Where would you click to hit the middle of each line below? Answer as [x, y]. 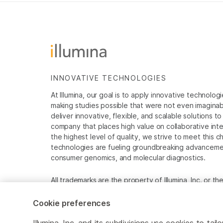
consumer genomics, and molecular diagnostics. [128, 158]
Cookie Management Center [92, 214]
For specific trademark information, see [115, 190]
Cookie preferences [72, 203]
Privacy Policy [165, 214]
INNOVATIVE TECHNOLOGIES [109, 78]
